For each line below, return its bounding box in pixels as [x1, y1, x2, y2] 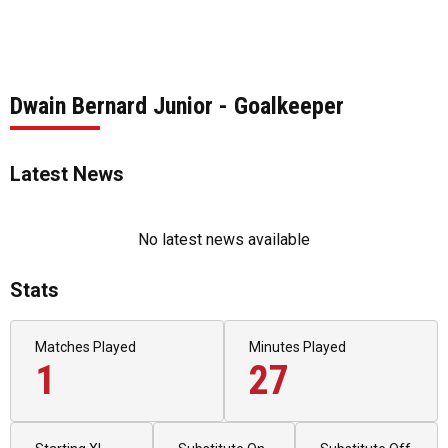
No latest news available [138, 230, 310, 250]
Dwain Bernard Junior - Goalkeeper [10, 92, 344, 121]
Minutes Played [249, 339, 346, 356]
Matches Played [35, 339, 136, 356]
